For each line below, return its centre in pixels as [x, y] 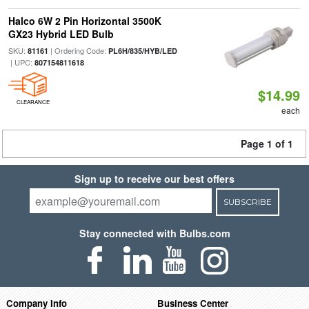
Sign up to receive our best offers [154, 179]
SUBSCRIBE [247, 202]
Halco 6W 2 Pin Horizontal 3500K [84, 21]
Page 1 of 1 [267, 143]
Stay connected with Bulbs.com [154, 233]
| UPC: [21, 62]
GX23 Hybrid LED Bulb [61, 34]
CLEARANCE [33, 102]
